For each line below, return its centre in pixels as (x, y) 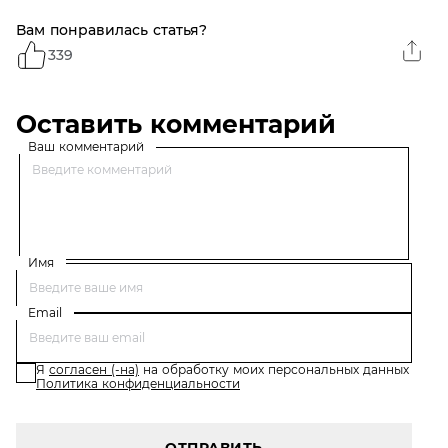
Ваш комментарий (86, 146)
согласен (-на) (94, 369)
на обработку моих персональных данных (274, 369)
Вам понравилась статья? (111, 30)
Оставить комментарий (176, 124)
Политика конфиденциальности (138, 383)
